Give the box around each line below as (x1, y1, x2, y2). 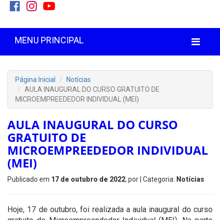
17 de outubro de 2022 (51, 175, 125, 183)
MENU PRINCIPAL (15, 35, 83, 45)
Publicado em (7, 175, 51, 183)
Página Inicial (15, 76, 55, 83)
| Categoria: (140, 175, 176, 183)
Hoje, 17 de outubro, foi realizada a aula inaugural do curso (7, 205, 213, 214)
